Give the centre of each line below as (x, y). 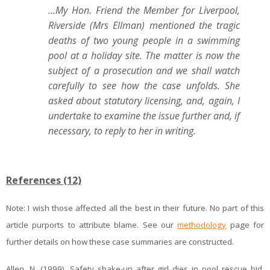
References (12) (44, 180)
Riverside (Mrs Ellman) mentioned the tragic (144, 25)
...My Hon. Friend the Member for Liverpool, (144, 10)
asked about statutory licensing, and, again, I (144, 101)
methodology (202, 225)
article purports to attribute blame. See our (92, 225)
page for (247, 225)
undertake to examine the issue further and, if (144, 116)
